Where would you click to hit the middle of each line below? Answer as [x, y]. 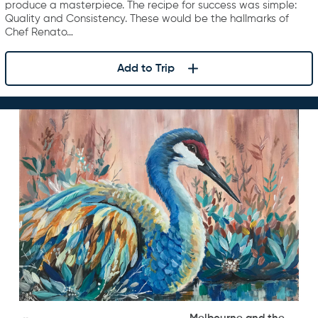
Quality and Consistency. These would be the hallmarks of [147, 19]
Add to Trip [146, 68]
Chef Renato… [39, 33]
